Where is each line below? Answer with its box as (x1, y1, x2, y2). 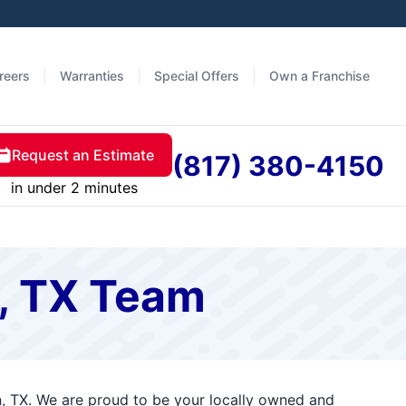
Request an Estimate (12, 146, 154, 164)
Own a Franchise (269, 68, 370, 83)
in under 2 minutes (10, 179, 138, 197)
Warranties (60, 68, 124, 83)
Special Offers (154, 68, 239, 83)
